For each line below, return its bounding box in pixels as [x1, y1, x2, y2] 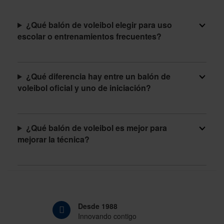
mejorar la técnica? [17, 133, 89, 145]
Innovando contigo [78, 211, 136, 221]
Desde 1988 [78, 201, 117, 211]
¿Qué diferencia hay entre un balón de [25, 70, 170, 82]
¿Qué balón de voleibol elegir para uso [25, 19, 172, 30]
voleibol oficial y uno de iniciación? [17, 82, 151, 93]
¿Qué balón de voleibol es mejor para [25, 122, 167, 133]
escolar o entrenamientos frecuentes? [17, 30, 161, 42]
